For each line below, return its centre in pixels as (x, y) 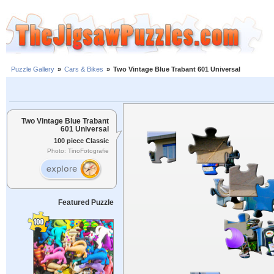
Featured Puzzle (86, 202)
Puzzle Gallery (33, 69)
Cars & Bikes (84, 69)
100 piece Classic (81, 140)
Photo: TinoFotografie (78, 151)
